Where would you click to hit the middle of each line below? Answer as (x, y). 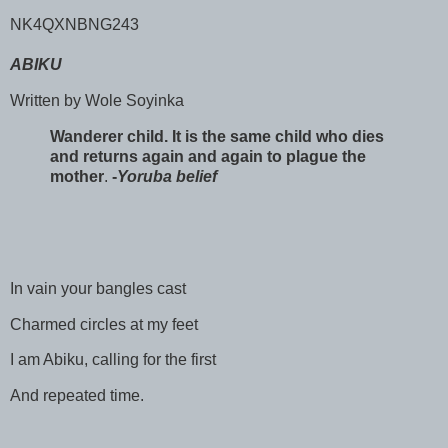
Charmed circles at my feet (104, 324)
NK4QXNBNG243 (74, 25)
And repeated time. (77, 396)
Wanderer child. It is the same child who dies (217, 137)
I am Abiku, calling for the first (113, 360)
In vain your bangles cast (98, 288)
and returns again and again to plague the (208, 157)
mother (77, 177)
